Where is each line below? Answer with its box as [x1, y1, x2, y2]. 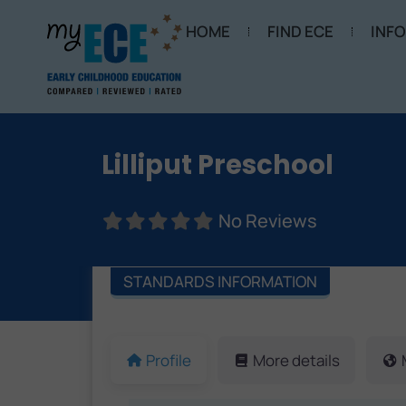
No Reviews [218, 208, 317, 233]
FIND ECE [266, 21, 333, 42]
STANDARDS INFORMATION [123, 271, 317, 292]
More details [253, 349, 341, 371]
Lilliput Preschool [101, 147, 333, 183]
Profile [146, 349, 192, 371]
